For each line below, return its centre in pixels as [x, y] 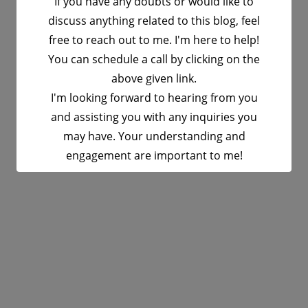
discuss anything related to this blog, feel [154, 21]
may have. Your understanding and [154, 136]
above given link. [154, 78]
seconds [203, 202]
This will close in [125, 202]
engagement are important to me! [154, 155]
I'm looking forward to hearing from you [154, 98]
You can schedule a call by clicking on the [154, 59]
